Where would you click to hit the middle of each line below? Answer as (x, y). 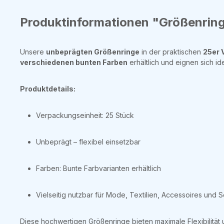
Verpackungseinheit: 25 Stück (85, 115)
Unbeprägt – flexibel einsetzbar (88, 142)
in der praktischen (171, 52)
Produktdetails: (48, 89)
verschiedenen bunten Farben (74, 62)
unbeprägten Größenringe (93, 52)
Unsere (33, 52)
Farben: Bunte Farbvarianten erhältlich (98, 168)
